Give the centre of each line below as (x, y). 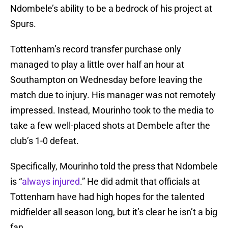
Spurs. (23, 24)
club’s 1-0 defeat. (45, 141)
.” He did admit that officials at (140, 182)
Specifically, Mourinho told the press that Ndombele (114, 166)
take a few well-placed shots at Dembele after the (110, 126)
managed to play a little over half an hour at (97, 65)
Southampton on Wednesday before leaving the (106, 80)
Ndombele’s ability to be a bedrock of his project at (111, 9)
